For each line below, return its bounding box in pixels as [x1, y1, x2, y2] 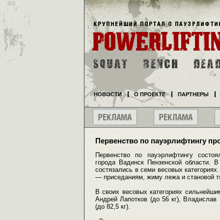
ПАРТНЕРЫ [178, 91, 209, 97]
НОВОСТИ [94, 91, 122, 97]
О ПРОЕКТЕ [134, 91, 165, 97]
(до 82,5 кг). [95, 203, 130, 211]
